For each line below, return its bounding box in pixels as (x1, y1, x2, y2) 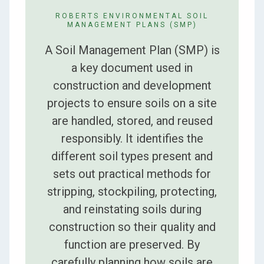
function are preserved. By (64, 237, 200, 252)
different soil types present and (51, 148, 213, 163)
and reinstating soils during (62, 202, 202, 216)
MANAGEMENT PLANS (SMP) (67, 20, 197, 29)
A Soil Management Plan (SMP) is (44, 42, 220, 57)
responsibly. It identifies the (61, 131, 203, 146)
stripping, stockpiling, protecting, (47, 184, 217, 199)
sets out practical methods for (53, 166, 211, 181)
